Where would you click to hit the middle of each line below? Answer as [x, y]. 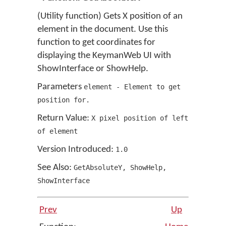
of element [58, 131]
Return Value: [64, 118]
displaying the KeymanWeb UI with [104, 56]
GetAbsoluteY [98, 167]
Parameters [61, 87]
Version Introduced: [76, 150]
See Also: [55, 168]
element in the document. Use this [103, 30]
